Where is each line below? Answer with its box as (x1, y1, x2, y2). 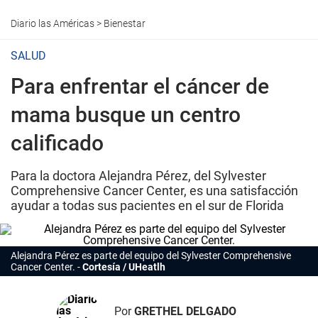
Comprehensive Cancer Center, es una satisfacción (11, 183, 298, 198)
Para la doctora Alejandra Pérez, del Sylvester (11, 168, 266, 183)
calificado (11, 131, 104, 155)
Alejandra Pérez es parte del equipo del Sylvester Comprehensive (11, 250, 291, 261)
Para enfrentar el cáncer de (11, 74, 269, 99)
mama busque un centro (11, 102, 241, 127)
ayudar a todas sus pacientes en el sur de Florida (11, 198, 284, 213)
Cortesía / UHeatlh (82, 261, 165, 273)
